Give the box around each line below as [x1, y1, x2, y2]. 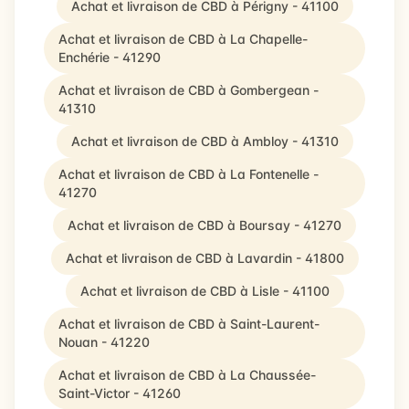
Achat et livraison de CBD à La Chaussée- [58, 367, 316, 383]
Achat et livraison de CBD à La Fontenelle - [58, 166, 319, 182]
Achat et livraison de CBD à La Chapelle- [58, 31, 308, 47]
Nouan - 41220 [58, 334, 150, 350]
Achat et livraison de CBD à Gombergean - [58, 82, 319, 98]
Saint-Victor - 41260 [58, 385, 181, 401]
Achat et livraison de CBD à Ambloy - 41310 [70, 133, 339, 149]
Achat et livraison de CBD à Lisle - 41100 [79, 283, 330, 299]
